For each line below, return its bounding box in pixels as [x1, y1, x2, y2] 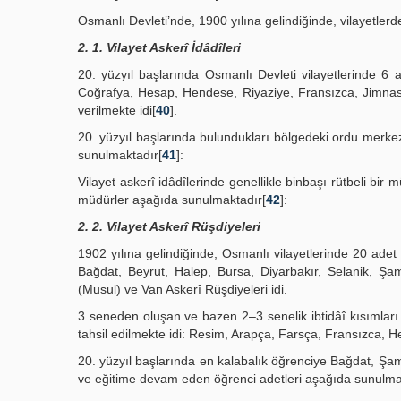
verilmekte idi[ [78, 103, 156, 117]
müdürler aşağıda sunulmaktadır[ [78, 192, 266, 207]
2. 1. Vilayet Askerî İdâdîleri [78, 40, 241, 55]
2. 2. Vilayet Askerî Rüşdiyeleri [78, 219, 260, 234]
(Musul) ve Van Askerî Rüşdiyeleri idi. [78, 282, 287, 296]
